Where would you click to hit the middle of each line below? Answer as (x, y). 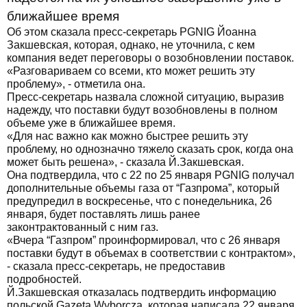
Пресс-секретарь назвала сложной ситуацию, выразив (146, 97)
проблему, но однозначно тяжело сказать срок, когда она (150, 149)
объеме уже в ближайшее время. (91, 123)
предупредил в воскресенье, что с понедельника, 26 (139, 201)
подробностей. (44, 279)
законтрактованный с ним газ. (83, 227)
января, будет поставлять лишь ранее (103, 214)
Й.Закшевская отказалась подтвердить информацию (142, 292)
